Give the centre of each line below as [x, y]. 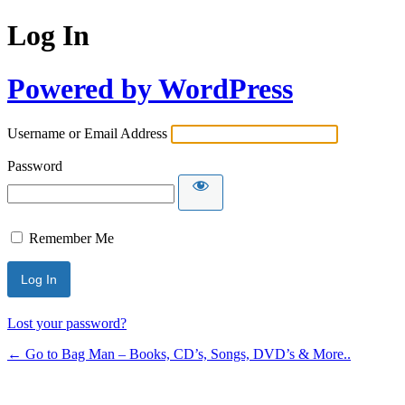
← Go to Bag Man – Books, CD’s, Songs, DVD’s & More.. [179, 354]
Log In [48, 36]
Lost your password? [67, 324]
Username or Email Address [87, 134]
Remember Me [71, 239]
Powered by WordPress [150, 88]
